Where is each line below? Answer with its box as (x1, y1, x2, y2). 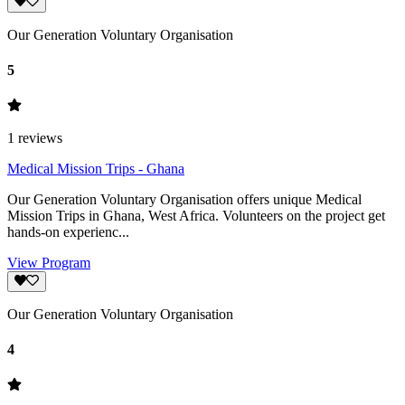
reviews (14, 130, 62, 146)
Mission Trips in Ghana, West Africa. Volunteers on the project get (7, 208, 385, 224)
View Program (7, 255, 90, 271)
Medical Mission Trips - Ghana (7, 161, 184, 177)
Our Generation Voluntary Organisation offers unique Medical (7, 192, 362, 208)
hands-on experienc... (7, 224, 129, 240)
